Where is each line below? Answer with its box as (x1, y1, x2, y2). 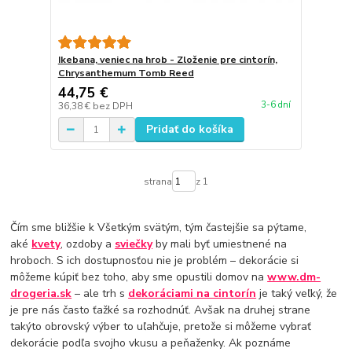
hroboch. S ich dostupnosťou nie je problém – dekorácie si (10, 253, 299, 269)
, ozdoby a (60, 236, 115, 252)
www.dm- (267, 269, 321, 285)
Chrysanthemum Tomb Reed (57, 67, 194, 80)
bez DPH (92, 100, 133, 113)
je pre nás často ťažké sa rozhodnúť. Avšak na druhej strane (10, 302, 311, 318)
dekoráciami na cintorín (128, 286, 257, 302)
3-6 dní (260, 98, 291, 111)
